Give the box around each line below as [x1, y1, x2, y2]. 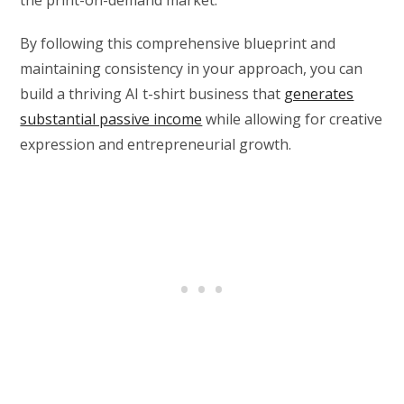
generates [284, 84, 354, 105]
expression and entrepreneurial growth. [20, 134, 292, 155]
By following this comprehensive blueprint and [20, 33, 336, 54]
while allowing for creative [202, 109, 383, 130]
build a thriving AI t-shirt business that [20, 84, 285, 105]
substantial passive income [20, 109, 203, 130]
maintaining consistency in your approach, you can [20, 59, 363, 79]
